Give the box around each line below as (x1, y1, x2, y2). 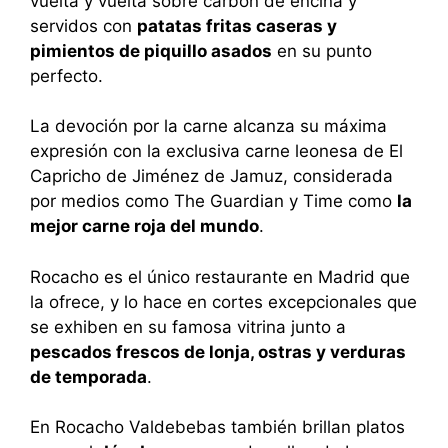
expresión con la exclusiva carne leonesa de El (30, 141, 403, 162)
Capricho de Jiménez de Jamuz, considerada (30, 166, 393, 187)
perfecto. (30, 65, 103, 86)
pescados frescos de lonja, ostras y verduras (30, 341, 406, 362)
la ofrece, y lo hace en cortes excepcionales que (30, 291, 417, 312)
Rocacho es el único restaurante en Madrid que (30, 266, 410, 287)
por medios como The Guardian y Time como (30, 191, 397, 212)
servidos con (30, 15, 137, 36)
